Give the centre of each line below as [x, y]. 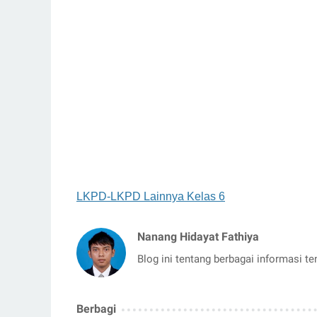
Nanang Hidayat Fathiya [198, 236]
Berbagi [96, 309]
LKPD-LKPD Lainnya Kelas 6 [151, 196]
